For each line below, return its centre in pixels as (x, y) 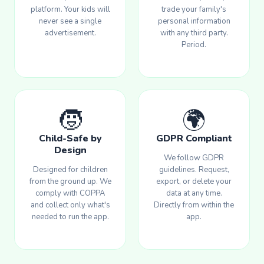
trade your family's (194, 10)
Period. (194, 45)
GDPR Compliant (194, 139)
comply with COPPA (70, 194)
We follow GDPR (194, 158)
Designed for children (70, 170)
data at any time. (194, 194)
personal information (194, 22)
